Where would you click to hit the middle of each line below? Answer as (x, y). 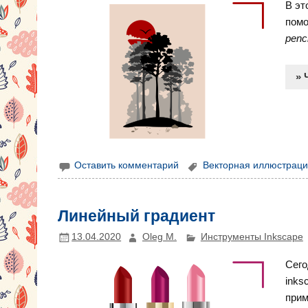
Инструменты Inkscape (252, 237)
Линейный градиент (137, 215)
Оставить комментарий (127, 166)
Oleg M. (159, 237)
